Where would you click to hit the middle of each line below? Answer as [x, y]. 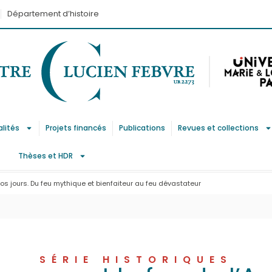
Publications [142, 128]
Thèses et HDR [45, 156]
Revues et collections [219, 128]
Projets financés [76, 128]
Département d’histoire [53, 14]
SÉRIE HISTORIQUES [136, 260]
